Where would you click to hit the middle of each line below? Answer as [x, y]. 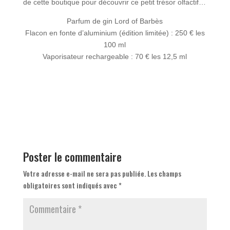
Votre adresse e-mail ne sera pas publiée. [84, 173]
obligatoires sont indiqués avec [71, 185]
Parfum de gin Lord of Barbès [115, 21]
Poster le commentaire [72, 156]
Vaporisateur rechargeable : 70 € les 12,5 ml [115, 56]
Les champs [164, 173]
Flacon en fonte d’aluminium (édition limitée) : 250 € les [115, 33]
